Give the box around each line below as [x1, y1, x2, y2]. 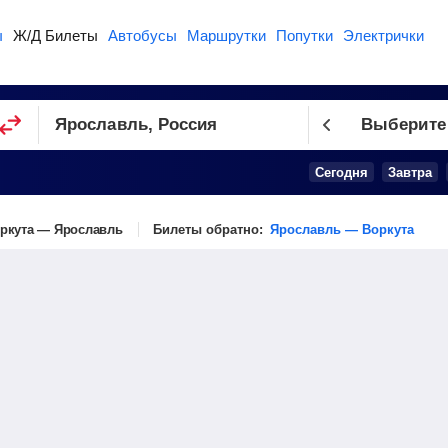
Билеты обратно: [152, 222, 267, 237]
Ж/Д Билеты [13, 26, 98, 44]
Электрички [343, 26, 424, 44]
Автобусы [108, 26, 177, 44]
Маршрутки [187, 26, 266, 44]
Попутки [276, 26, 333, 44]
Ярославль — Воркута [269, 222, 414, 237]
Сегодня [315, 164, 368, 180]
